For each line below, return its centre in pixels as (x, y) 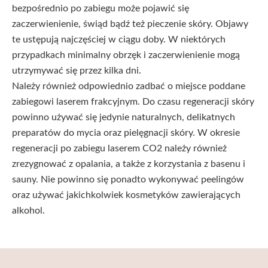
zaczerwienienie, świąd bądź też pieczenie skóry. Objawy (130, 24)
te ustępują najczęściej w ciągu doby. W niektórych (119, 39)
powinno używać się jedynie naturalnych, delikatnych (124, 117)
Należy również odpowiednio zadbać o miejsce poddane (129, 86)
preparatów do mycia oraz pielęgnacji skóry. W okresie (126, 133)
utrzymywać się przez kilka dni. (77, 71)
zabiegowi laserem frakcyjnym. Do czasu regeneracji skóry (133, 102)
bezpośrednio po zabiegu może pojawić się (100, 8)
